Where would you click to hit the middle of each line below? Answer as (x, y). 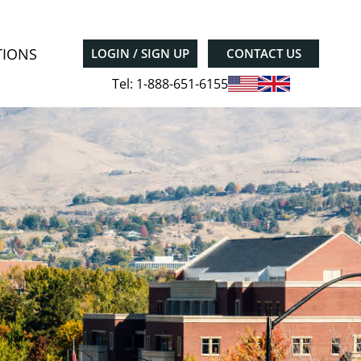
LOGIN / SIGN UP (140, 53)
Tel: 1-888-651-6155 (170, 84)
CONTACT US (263, 53)
